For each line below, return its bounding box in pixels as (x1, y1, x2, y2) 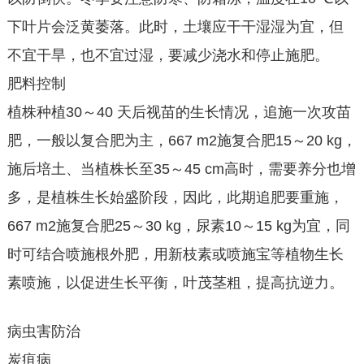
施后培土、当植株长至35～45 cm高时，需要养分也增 (6, 161, 356, 177)
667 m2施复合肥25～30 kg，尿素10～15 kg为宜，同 (6, 218, 350, 234)
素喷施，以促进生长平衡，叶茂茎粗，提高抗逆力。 (6, 275, 344, 291)
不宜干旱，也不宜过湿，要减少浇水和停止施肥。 (6, 47, 329, 63)
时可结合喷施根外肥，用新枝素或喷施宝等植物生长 (6, 246, 344, 262)
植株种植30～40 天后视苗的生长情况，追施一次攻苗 (6, 104, 351, 120)
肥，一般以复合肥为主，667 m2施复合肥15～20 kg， (6, 132, 357, 149)
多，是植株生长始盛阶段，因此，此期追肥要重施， (6, 189, 344, 206)
